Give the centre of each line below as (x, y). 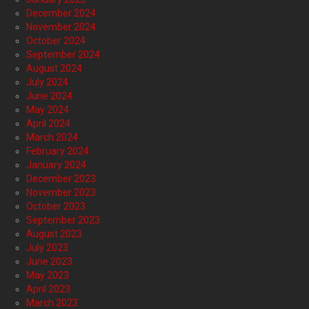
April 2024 (48, 124)
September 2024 (63, 55)
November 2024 (61, 27)
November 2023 (61, 193)
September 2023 (63, 220)
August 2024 (54, 69)
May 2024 (48, 110)
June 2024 (49, 96)
